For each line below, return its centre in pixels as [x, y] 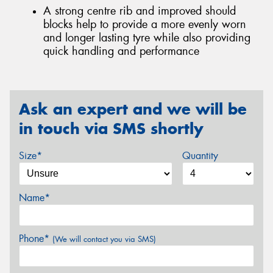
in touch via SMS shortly [111, 129]
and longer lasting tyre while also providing [147, 37]
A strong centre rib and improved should [140, 11]
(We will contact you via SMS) [104, 239]
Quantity [200, 156]
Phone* [36, 239]
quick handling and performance [121, 51]
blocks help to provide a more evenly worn [145, 24]
